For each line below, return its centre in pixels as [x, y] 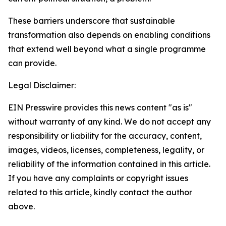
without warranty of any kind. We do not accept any [109, 122]
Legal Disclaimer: [42, 85]
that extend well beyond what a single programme [107, 49]
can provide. [33, 63]
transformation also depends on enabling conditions [109, 35]
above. [21, 206]
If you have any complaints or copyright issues [98, 178]
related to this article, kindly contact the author [100, 192]
